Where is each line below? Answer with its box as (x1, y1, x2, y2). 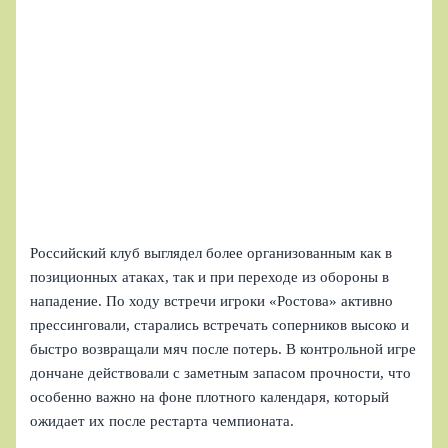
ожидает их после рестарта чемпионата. (30, 412, 295, 429)
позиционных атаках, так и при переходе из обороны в (30, 268, 390, 285)
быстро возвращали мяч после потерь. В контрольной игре (30, 340, 417, 357)
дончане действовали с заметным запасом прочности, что (30, 364, 412, 381)
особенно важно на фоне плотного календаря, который (30, 388, 390, 405)
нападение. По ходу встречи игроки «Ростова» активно (30, 292, 394, 309)
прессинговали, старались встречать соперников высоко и (30, 316, 410, 333)
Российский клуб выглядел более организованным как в (30, 244, 393, 261)
